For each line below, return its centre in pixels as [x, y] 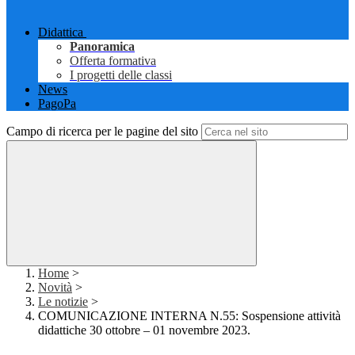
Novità [55, 288]
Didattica [61, 32]
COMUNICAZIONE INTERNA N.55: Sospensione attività [189, 316]
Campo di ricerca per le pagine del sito [102, 132]
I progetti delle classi [121, 75]
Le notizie [63, 302]
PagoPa [57, 104]
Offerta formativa [113, 61]
